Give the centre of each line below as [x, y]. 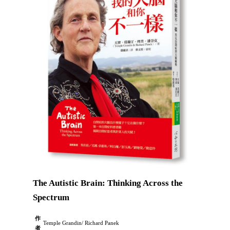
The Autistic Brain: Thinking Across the [108, 183]
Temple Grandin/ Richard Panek [81, 223]
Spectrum [51, 198]
